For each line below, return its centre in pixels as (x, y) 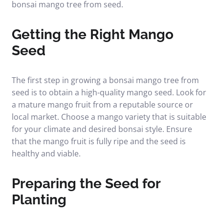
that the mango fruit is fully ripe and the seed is (99, 141)
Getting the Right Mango (93, 34)
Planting (39, 200)
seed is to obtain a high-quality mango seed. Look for (109, 92)
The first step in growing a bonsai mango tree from (105, 80)
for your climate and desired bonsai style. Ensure (102, 129)
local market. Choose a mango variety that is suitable (109, 117)
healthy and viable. (46, 153)
